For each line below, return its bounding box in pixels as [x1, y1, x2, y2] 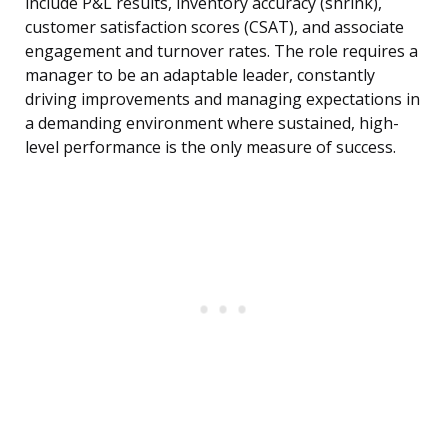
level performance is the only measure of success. [25, 136, 396, 159]
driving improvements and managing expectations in [25, 88, 420, 111]
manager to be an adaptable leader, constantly [25, 64, 375, 87]
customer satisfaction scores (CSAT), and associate [25, 16, 404, 39]
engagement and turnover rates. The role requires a [25, 40, 418, 63]
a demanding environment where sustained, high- [25, 112, 399, 135]
